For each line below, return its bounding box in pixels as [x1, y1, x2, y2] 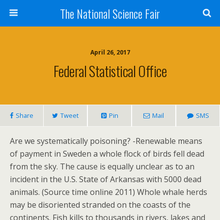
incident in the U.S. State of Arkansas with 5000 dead [10, 174, 201, 185]
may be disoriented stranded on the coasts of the [10, 199, 191, 210]
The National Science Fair [60, 4, 160, 22]
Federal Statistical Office [53, 60, 167, 81]
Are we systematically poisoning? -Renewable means [10, 136, 202, 146]
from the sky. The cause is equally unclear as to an [10, 161, 194, 172]
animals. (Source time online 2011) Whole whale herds [10, 187, 207, 197]
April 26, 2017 [90, 48, 130, 56]
